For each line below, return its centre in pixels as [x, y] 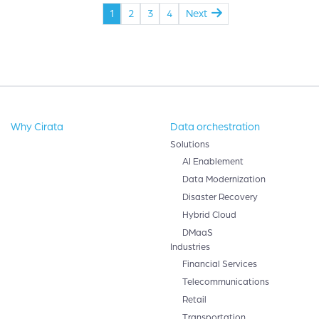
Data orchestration [215, 126]
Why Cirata [37, 126]
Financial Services [220, 264]
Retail [194, 299]
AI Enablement [213, 161]
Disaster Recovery [220, 197]
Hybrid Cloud [209, 215]
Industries [190, 247]
